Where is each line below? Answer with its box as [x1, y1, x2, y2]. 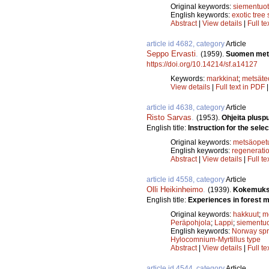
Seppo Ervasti [147, 49, 196, 58]
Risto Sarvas [147, 112, 192, 122]
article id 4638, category [147, 103, 226, 112]
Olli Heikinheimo [147, 184, 203, 194]
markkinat [207, 74, 238, 83]
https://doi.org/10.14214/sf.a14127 [147, 59, 258, 68]
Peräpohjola [171, 218, 211, 227]
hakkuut [233, 210, 259, 219]
